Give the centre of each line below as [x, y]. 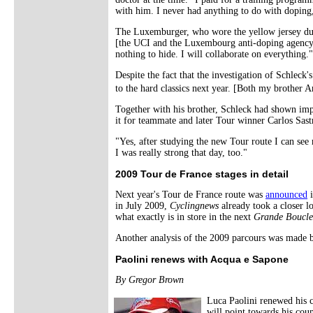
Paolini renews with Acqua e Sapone [202, 259]
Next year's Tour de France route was [190, 194]
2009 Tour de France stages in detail [202, 174]
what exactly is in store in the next [184, 217]
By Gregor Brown [150, 279]
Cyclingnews [194, 205]
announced [286, 194]
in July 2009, [143, 205]
